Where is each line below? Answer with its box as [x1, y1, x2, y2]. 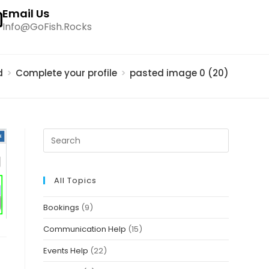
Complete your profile [15, 67, 117, 79]
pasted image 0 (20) [129, 67, 229, 79]
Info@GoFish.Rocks [2, 20, 92, 34]
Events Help [43, 245, 89, 256]
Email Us [2, 6, 49, 21]
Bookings [43, 202, 80, 213]
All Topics [54, 175, 97, 186]
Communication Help [43, 223, 127, 235]
